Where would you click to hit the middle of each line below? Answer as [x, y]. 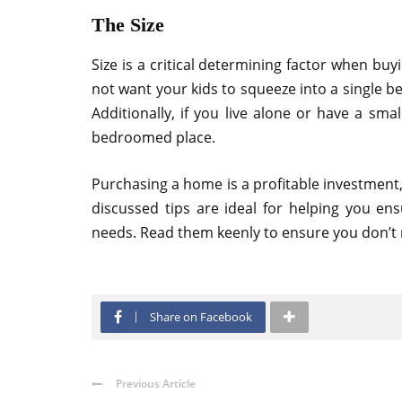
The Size [128, 24]
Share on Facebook [201, 316]
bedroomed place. [153, 137]
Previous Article [156, 383]
